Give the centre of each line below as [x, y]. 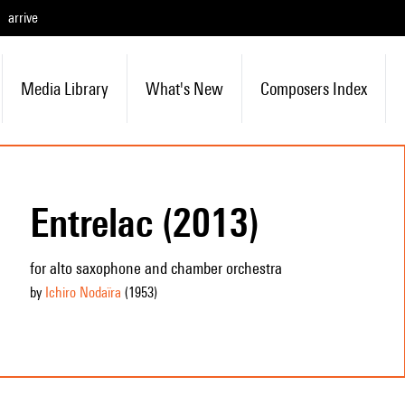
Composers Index [313, 89]
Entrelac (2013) [144, 222]
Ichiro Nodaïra [83, 292]
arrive [23, 18]
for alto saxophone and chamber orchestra [155, 268]
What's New [184, 89]
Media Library [64, 89]
